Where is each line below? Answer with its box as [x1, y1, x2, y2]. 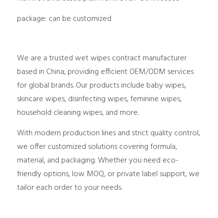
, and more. [102, 106, 139, 119]
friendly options [17, 167, 69, 181]
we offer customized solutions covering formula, [17, 140, 177, 153]
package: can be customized [17, 12, 111, 25]
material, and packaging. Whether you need [17, 154, 163, 167]
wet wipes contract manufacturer [75, 52, 187, 65]
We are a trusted [17, 52, 75, 65]
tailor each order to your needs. [17, 181, 122, 194]
